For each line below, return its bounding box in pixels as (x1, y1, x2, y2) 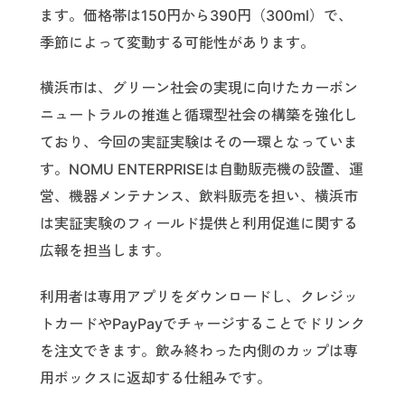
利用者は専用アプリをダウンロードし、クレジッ (40, 287, 358, 306)
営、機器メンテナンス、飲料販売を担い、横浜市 (40, 187, 358, 206)
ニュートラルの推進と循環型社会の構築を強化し (40, 106, 358, 125)
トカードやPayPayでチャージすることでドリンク (40, 315, 365, 334)
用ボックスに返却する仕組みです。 (40, 369, 271, 388)
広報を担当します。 (40, 241, 170, 260)
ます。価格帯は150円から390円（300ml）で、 (40, 5, 353, 24)
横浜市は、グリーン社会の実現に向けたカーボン (40, 79, 358, 98)
